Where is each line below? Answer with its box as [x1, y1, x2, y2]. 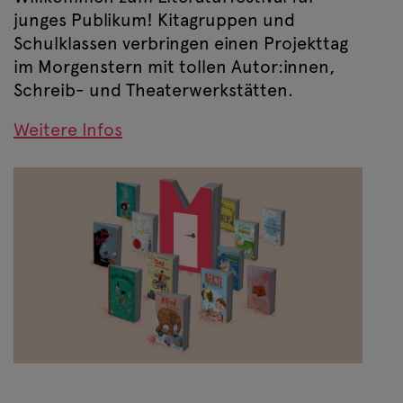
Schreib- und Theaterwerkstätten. [13, 79, 293, 101]
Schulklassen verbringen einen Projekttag [13, 32, 348, 54]
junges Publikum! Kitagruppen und [13, 9, 295, 31]
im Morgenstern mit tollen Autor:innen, [13, 56, 335, 77]
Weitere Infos [13, 119, 122, 140]
